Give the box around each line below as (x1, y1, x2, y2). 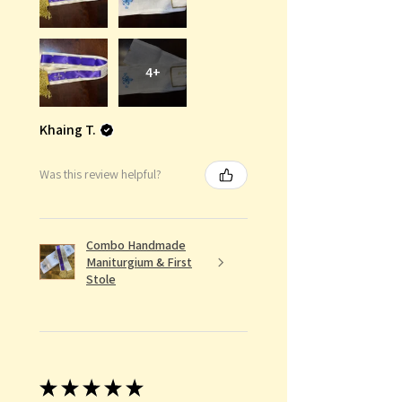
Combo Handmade (86, 236, 186, 253)
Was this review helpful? (39, 166, 162, 183)
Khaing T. (39, 119, 96, 139)
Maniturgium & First (86, 253, 192, 270)
